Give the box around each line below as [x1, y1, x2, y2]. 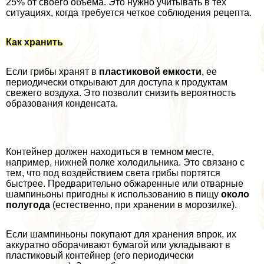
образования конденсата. [6, 98, 118, 109]
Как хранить [6, 37, 63, 48]
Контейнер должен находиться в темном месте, [6, 147, 214, 157]
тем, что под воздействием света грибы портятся [6, 168, 220, 179]
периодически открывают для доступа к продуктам [6, 77, 227, 88]
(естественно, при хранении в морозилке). [50, 200, 237, 210]
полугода [6, 200, 50, 210]
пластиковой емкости [99, 67, 202, 77]
